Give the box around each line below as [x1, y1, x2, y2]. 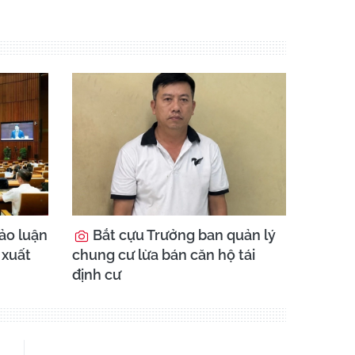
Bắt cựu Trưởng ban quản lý [90, 227, 276, 244]
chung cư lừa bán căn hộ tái [72, 246, 255, 264]
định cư [72, 266, 121, 284]
